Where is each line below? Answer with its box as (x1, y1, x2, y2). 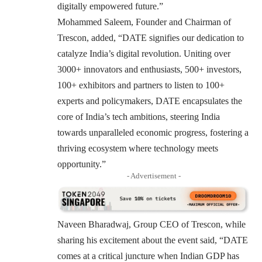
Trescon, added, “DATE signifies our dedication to (57, 32, 244, 43)
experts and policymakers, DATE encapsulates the (57, 95, 242, 106)
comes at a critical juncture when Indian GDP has (57, 250, 239, 261)
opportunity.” (57, 158, 106, 169)
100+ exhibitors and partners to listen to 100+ (57, 80, 225, 90)
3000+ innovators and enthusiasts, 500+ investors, (57, 64, 242, 74)
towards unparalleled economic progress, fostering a (57, 127, 249, 137)
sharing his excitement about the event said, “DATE (57, 235, 248, 245)
